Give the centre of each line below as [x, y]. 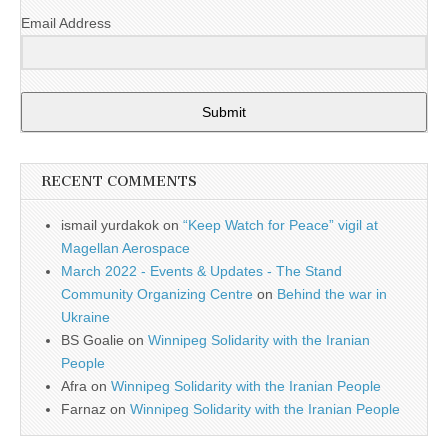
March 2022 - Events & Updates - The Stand [201, 270]
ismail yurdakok [110, 224]
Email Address [66, 23]
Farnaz [83, 408]
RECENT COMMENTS [119, 181]
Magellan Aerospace [125, 247]
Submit [224, 111]
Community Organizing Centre [157, 293]
